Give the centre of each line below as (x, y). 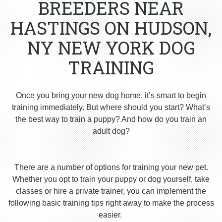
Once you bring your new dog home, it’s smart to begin (111, 95)
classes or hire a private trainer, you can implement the (111, 191)
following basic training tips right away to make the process (111, 203)
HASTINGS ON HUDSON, (111, 28)
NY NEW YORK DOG (111, 47)
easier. (111, 215)
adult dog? (111, 131)
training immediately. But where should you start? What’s (111, 107)
